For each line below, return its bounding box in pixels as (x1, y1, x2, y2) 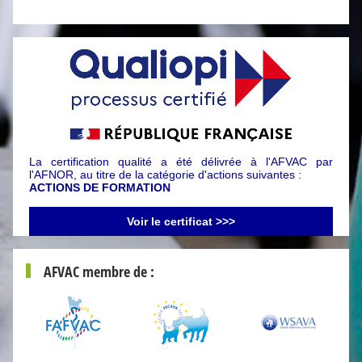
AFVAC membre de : (44, 262, 154, 281)
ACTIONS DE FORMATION (29, 181, 170, 194)
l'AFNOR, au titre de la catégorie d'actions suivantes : (29, 168, 301, 181)
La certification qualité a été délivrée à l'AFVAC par (29, 155, 333, 168)
